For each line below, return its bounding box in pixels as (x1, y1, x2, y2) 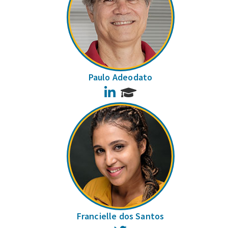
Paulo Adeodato (88, 71, 153, 83)
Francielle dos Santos (76, 210, 164, 222)
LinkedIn (117, 85, 142, 95)
